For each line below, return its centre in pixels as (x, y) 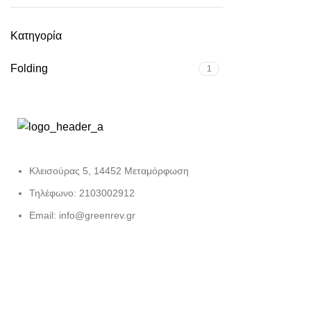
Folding (29, 68)
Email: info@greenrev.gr (82, 215)
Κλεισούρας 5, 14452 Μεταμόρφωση (109, 171)
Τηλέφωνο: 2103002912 (82, 193)
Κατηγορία (36, 36)
